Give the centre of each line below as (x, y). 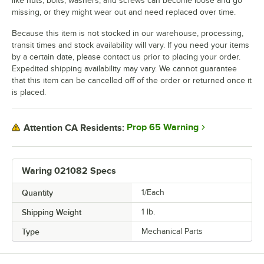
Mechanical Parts (172, 232)
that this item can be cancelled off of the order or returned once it (132, 81)
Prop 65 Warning (163, 128)
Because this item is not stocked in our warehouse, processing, (128, 34)
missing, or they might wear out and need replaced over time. (124, 12)
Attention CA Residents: (74, 128)
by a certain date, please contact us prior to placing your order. (126, 57)
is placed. (29, 93)
